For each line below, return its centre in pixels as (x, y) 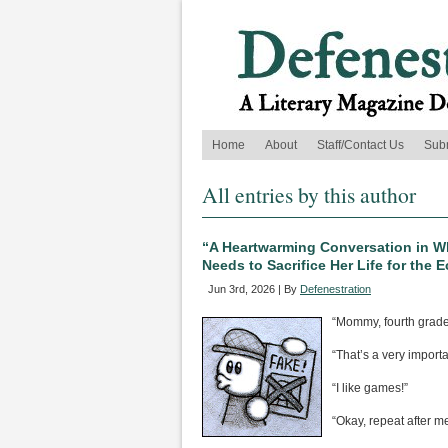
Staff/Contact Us (360, 145)
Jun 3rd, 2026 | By (254, 289)
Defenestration (335, 289)
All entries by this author (309, 194)
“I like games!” (370, 388)
